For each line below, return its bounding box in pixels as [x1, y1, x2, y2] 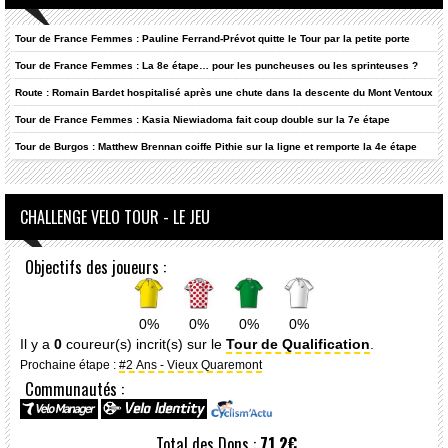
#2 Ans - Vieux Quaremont [119, 358, 262, 372]
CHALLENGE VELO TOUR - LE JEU [20, 205, 210, 229]
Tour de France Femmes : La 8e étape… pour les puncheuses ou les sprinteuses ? [15, 60, 418, 71]
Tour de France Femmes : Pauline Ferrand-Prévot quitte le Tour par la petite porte [15, 33, 410, 44]
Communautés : [25, 376, 124, 402]
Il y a [20, 336, 54, 353]
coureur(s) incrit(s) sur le [62, 336, 226, 353]
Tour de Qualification [226, 336, 370, 353]
